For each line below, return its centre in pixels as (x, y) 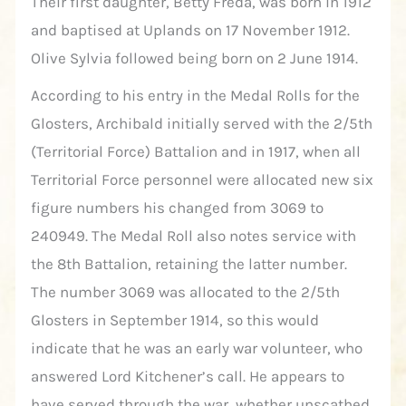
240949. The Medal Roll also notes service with (194, 236)
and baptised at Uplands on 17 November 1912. (191, 30)
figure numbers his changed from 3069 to (178, 208)
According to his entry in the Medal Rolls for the (196, 96)
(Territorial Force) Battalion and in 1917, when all (196, 152)
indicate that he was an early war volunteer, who (197, 348)
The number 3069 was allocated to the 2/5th (186, 292)
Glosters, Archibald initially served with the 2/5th (202, 124)
